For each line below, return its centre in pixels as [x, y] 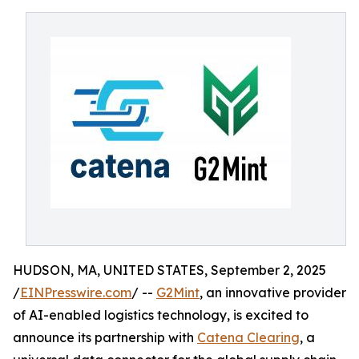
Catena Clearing [248, 337]
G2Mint [178, 292]
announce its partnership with [105, 337]
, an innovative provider [273, 292]
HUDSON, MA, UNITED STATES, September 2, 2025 [169, 270]
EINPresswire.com [76, 292]
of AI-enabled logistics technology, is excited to [161, 315]
